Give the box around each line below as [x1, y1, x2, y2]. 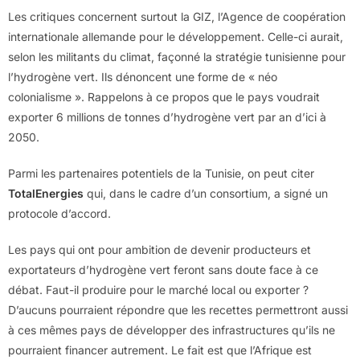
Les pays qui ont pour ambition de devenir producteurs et [8, 243, 311, 257]
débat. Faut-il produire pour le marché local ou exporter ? [8, 283, 309, 297]
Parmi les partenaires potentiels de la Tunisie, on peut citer [8, 166, 314, 181]
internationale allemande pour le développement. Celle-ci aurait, [8, 30, 343, 44]
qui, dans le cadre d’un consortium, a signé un [87, 186, 328, 201]
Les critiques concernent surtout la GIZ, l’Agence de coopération [8, 10, 346, 24]
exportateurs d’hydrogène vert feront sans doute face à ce [8, 263, 318, 277]
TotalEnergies [8, 186, 87, 201]
